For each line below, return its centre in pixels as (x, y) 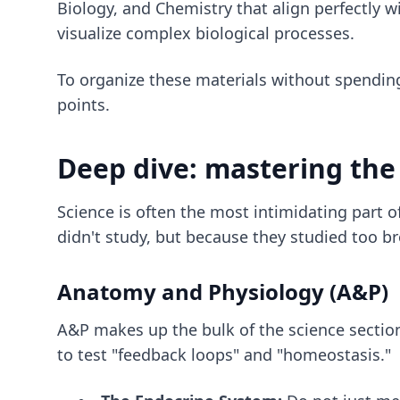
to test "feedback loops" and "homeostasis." (224, 354)
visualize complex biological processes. (206, 33)
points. (83, 104)
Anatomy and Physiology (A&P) (223, 292)
